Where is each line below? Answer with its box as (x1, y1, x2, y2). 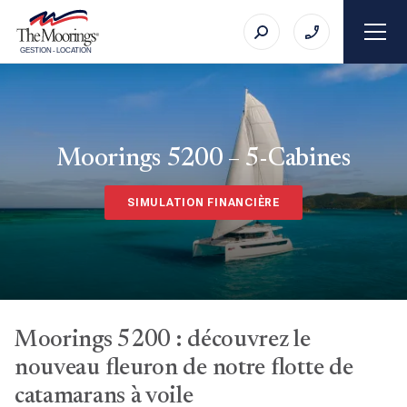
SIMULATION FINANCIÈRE (127, 195, 280, 209)
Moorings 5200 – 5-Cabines (56, 145, 351, 172)
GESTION (20, 45, 53, 55)
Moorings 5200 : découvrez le (14, 329, 311, 352)
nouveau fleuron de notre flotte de (14, 357, 353, 381)
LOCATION (56, 45, 93, 55)
